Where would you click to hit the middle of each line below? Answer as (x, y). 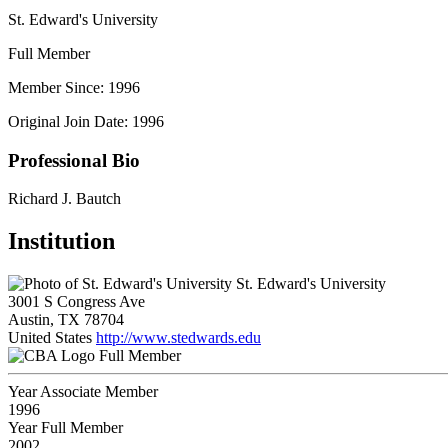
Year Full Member (65, 428)
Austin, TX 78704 (66, 320)
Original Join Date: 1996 (86, 121)
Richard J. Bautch (64, 199)
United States (50, 338)
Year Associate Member (83, 392)
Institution (61, 241)
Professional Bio (74, 160)
